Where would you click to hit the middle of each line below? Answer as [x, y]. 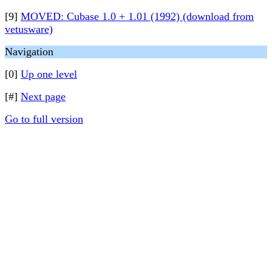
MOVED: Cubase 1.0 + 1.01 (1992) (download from [137, 16]
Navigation [29, 52]
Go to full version [44, 119]
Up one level [49, 74]
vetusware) [29, 29]
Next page [43, 97]
